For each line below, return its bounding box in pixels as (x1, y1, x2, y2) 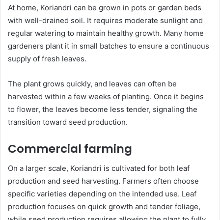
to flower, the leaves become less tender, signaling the (8, 104, 197, 114)
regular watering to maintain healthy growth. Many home (8, 28, 204, 38)
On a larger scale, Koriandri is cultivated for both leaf (8, 164, 190, 173)
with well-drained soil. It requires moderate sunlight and (8, 15, 203, 25)
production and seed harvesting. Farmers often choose (8, 176, 199, 186)
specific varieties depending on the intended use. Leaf (8, 189, 196, 199)
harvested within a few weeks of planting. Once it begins (8, 91, 204, 101)
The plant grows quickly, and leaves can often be (8, 79, 177, 88)
